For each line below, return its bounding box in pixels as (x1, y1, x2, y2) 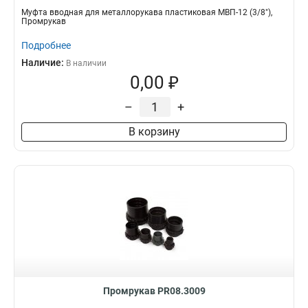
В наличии (66, 58, 107, 68)
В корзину (128, 125, 180, 138)
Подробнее (21, 40, 71, 51)
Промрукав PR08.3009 (102, 285, 206, 296)
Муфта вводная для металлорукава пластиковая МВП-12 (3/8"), (21, 8, 272, 17)
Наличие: (21, 57, 66, 68)
